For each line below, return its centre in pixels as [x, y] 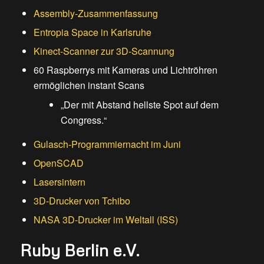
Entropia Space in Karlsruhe [92, 32]
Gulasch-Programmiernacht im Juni [107, 144]
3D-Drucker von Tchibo [82, 201]
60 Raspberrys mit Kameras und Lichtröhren [125, 70]
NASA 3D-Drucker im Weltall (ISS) [105, 220]
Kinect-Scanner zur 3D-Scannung [104, 51]
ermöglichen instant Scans [89, 85]
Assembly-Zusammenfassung [95, 14]
